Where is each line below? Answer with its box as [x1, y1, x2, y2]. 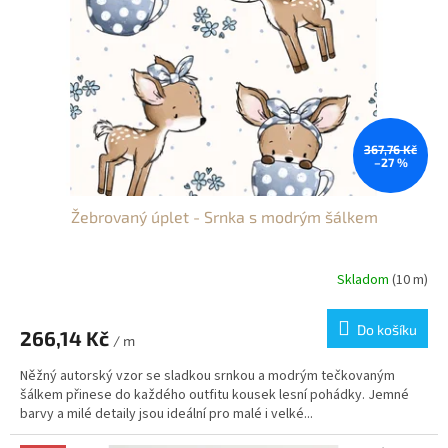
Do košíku [357, 321, 417, 339]
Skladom [337, 269, 392, 290]
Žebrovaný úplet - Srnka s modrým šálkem [70, 207, 378, 227]
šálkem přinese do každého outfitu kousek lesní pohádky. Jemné [20, 385, 409, 406]
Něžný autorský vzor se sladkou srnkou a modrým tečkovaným [20, 366, 395, 387]
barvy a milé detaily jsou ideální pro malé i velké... [20, 404, 313, 425]
